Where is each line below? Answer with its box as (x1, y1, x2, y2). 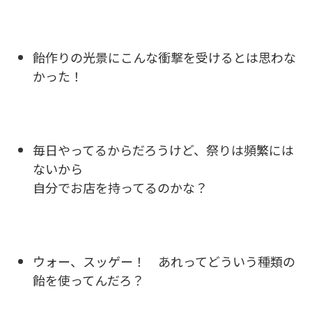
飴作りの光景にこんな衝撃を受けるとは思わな (33, 47, 296, 66)
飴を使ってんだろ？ (33, 270, 144, 289)
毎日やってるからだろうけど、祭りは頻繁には (33, 140, 294, 159)
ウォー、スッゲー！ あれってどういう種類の (33, 251, 295, 270)
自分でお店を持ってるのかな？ (33, 178, 208, 196)
